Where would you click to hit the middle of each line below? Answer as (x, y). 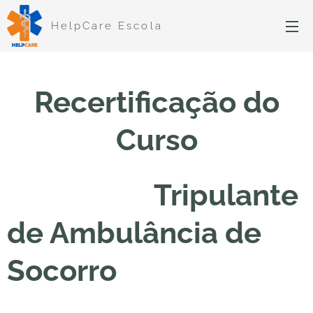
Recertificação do (156, 102)
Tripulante (153, 195)
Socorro (62, 271)
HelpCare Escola (107, 26)
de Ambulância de (134, 233)
